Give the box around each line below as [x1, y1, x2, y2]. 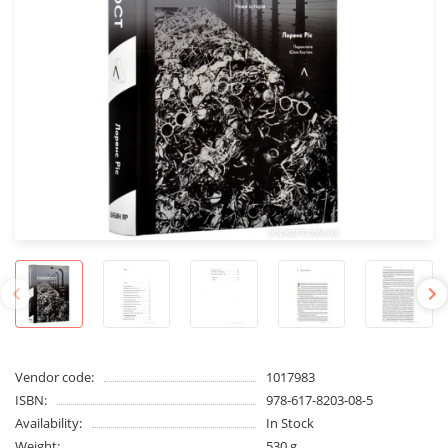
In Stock [265, 413, 314, 432]
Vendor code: [15, 367, 94, 386]
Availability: [15, 413, 82, 432]
